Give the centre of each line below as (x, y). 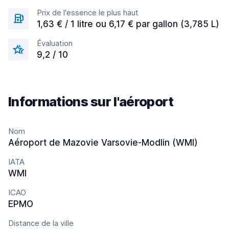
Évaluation (55, 43)
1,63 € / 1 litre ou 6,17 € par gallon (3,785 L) (128, 24)
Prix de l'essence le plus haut (88, 13)
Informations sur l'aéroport (91, 101)
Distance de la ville (41, 223)
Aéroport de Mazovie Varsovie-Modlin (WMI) (103, 143)
